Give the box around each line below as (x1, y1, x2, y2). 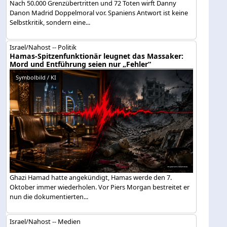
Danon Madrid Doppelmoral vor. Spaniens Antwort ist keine (10, 8, 188, 18)
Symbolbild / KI (16, 73, 57, 82)
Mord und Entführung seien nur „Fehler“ (10, 59, 152, 69)
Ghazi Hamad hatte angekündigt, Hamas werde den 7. (10, 172, 172, 182)
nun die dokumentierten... (10, 192, 89, 201)
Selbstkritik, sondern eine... (10, 18, 91, 27)
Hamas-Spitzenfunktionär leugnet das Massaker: (10, 51, 184, 61)
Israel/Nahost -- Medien (10, 216, 81, 226)
